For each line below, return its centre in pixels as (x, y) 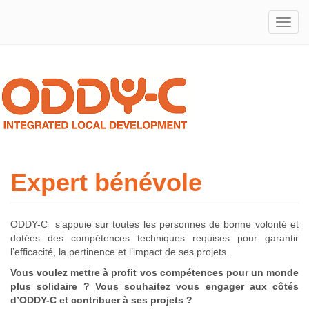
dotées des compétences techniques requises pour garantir (154, 238)
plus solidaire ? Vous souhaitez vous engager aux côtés (154, 286)
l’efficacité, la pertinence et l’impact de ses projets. (120, 252)
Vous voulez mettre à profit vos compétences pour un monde (154, 272)
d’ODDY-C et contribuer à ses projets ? (101, 300)
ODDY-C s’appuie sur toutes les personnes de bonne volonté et (154, 224)
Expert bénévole (106, 182)
